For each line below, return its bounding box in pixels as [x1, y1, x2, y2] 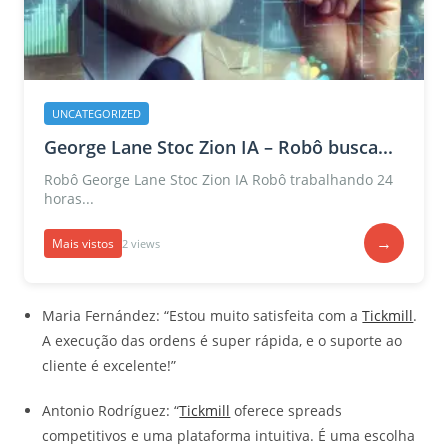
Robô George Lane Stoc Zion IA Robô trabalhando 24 [44, 170, 393, 190]
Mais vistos [52, 234, 114, 252]
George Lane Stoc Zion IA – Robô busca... [44, 135, 393, 160]
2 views [122, 235, 160, 251]
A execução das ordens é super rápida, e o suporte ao [42, 331, 403, 351]
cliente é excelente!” [42, 356, 177, 376]
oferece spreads [230, 401, 343, 421]
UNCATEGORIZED [52, 106, 141, 122]
